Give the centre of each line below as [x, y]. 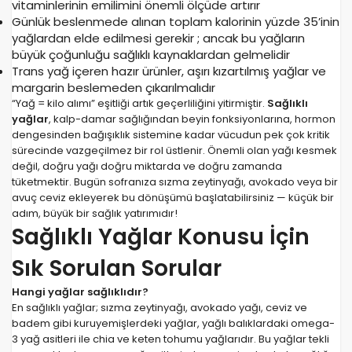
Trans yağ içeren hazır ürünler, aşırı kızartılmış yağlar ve [169, 71]
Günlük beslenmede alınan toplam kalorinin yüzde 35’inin [176, 22]
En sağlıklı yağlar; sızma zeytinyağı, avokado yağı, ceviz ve [159, 308]
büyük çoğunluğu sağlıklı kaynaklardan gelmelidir [151, 55]
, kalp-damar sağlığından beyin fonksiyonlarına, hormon [192, 119]
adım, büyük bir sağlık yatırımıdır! [95, 214]
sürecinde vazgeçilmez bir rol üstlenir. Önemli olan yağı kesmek [174, 151]
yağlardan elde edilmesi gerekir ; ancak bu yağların [158, 38]
